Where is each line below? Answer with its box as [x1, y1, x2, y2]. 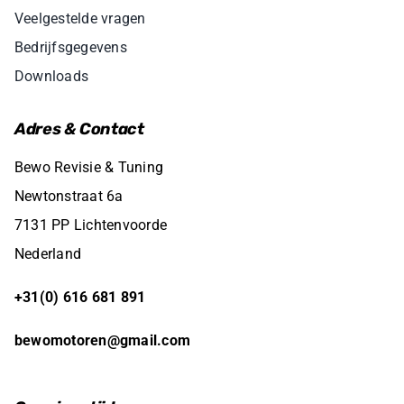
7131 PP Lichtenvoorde [14, 216, 168, 234]
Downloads [14, 67, 89, 85]
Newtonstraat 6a [14, 187, 124, 205]
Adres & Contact [14, 118, 144, 139]
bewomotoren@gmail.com [14, 331, 191, 349]
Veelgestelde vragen [14, 9, 146, 27]
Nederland [14, 244, 82, 262]
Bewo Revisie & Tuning [14, 158, 164, 176]
